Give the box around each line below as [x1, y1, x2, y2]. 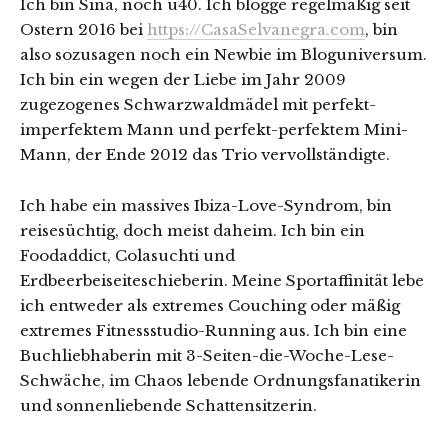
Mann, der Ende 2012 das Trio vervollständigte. [20, 145, 390, 165]
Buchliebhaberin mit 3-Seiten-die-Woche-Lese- [20, 346, 394, 366]
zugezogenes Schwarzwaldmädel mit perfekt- [20, 95, 376, 115]
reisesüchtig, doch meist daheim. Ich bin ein [20, 221, 365, 241]
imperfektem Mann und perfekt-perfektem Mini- [20, 120, 408, 140]
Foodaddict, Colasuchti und [20, 246, 235, 266]
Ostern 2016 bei [20, 20, 147, 40]
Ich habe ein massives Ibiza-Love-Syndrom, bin [20, 196, 392, 216]
